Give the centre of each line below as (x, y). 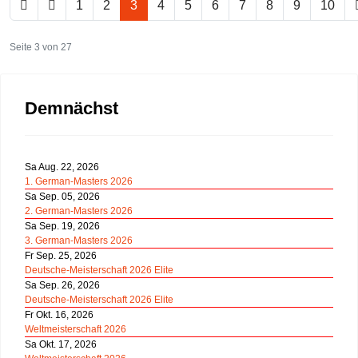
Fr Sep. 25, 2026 (61, 256)
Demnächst (72, 108)
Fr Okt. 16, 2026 (59, 315)
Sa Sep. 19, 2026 (62, 226)
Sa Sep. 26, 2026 (62, 285)
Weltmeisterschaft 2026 (76, 329)
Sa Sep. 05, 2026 (62, 197)
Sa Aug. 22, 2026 (62, 167)
